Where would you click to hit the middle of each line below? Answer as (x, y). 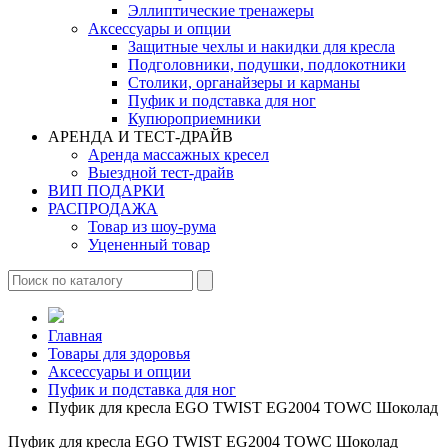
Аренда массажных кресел (178, 154)
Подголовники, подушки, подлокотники (267, 64)
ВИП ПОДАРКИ (106, 190)
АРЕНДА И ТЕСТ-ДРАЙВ (140, 136)
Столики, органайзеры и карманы (244, 82)
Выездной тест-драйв (161, 172)
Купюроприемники (194, 118)
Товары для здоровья (119, 353)
